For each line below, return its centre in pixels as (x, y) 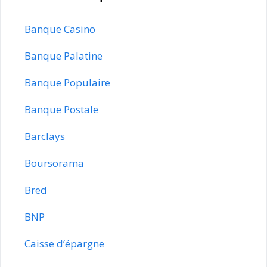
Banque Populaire (67, 82)
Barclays (45, 136)
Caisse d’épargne (64, 243)
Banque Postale (61, 109)
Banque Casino (60, 29)
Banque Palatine (63, 55)
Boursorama (54, 163)
